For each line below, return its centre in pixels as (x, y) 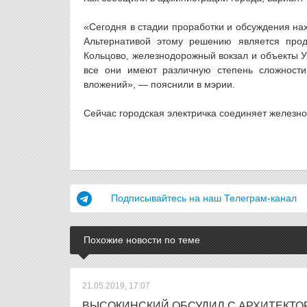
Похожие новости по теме (142, 240)
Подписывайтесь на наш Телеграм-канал (204, 198)
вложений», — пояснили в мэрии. (159, 84)
